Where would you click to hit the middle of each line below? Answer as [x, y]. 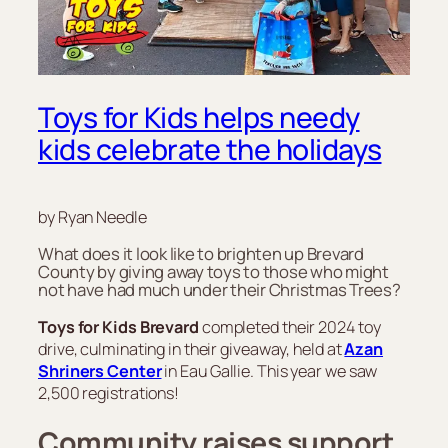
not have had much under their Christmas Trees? [219, 290]
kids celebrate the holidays [210, 150]
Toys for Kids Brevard [118, 326]
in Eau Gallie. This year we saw [269, 370]
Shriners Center [100, 370]
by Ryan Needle [92, 217]
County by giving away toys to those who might [213, 272]
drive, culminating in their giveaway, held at [191, 348]
